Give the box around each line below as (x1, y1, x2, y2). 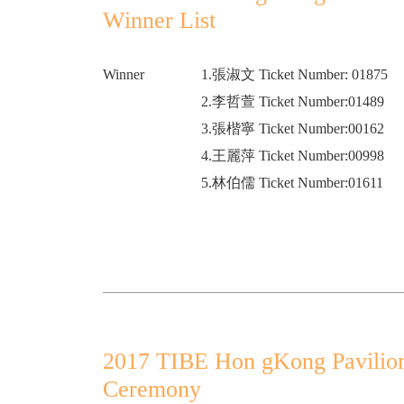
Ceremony (103, 376, 201, 402)
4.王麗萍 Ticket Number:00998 (201, 148, 385, 163)
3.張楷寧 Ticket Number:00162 (201, 121, 385, 136)
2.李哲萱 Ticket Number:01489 (201, 94, 385, 109)
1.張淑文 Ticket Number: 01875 (201, 67, 389, 82)
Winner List (103, 7, 216, 33)
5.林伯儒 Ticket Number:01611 (201, 175, 384, 190)
